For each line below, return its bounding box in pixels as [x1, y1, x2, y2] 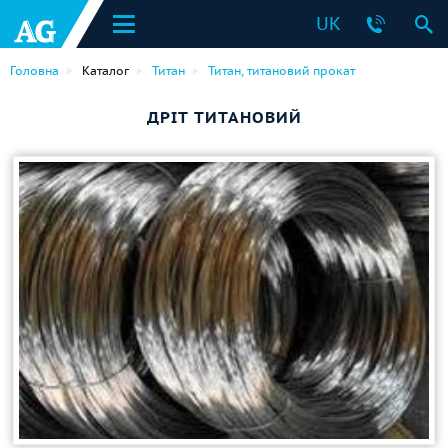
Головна [10, 63, 59, 78]
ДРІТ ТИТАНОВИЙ [146, 107, 302, 127]
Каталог [82, 63, 129, 78]
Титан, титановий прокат [208, 63, 355, 78]
